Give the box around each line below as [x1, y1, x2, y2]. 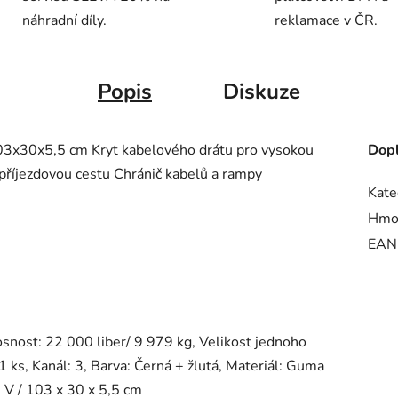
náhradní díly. [21, 11, 107, 31]
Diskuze [223, 77, 300, 107]
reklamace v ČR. [275, 11, 378, 31]
